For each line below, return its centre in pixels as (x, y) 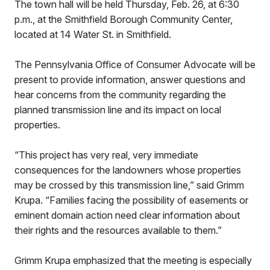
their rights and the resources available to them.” (118, 230)
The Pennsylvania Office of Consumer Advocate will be (135, 64)
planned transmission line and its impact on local (118, 110)
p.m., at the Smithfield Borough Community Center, (124, 19)
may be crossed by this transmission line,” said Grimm (129, 185)
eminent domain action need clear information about (127, 215)
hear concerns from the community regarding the (120, 95)
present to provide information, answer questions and (130, 80)
